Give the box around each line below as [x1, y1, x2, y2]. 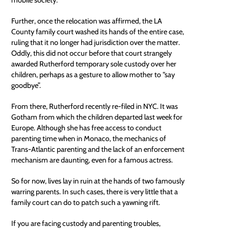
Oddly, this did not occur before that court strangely [11, 48, 172, 58]
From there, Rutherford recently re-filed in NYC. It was [11, 101, 178, 111]
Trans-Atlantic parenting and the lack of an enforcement [11, 144, 185, 154]
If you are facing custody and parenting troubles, [11, 218, 161, 228]
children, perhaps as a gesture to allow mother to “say [11, 70, 175, 79]
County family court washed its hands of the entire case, [11, 27, 185, 36]
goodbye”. [11, 80, 41, 90]
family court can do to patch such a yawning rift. [11, 197, 161, 207]
